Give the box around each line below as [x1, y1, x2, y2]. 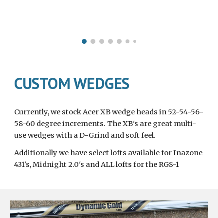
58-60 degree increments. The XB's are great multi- [14, 119, 197, 128]
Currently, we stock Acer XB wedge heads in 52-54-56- [14, 108, 204, 117]
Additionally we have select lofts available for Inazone [14, 148, 203, 158]
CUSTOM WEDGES [14, 73, 129, 94]
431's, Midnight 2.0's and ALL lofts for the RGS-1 [14, 160, 180, 169]
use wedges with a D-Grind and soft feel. [14, 131, 156, 140]
